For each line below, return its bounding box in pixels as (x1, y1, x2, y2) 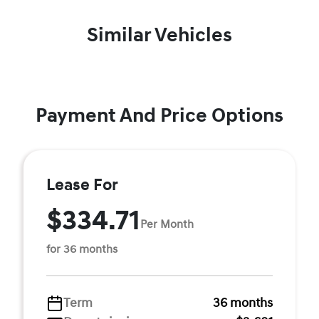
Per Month (140, 216, 194, 231)
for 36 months (46, 242, 117, 256)
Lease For (46, 175, 118, 195)
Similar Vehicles (87, 23, 232, 48)
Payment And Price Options (36, 103, 283, 128)
